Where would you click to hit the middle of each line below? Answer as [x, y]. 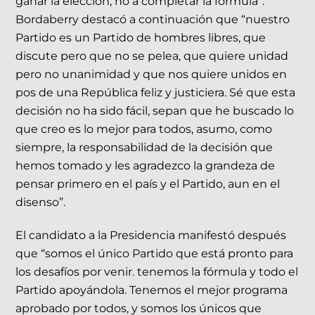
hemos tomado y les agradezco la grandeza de [146, 166]
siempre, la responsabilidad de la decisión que [144, 148]
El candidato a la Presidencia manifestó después [151, 236]
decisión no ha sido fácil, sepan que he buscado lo [155, 111]
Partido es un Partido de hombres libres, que [141, 38]
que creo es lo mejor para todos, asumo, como [144, 129]
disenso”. [41, 202]
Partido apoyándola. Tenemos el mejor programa [152, 290]
